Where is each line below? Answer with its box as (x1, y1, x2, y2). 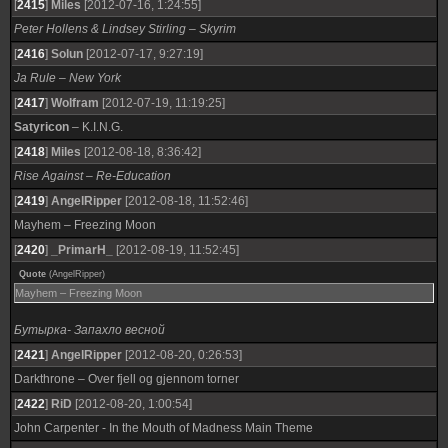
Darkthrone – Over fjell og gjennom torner (14, 372, 239, 386)
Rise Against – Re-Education (14, 169, 171, 183)
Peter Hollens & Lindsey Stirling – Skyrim (14, 22, 236, 36)
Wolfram (51, 96, 99, 110)
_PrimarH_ (51, 243, 113, 257)
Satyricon (14, 120, 69, 134)
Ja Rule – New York (14, 71, 121, 85)
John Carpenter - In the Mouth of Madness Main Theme (14, 421, 313, 435)
